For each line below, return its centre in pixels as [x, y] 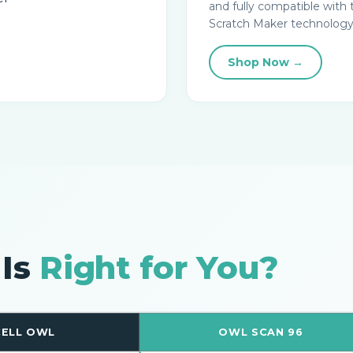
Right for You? [159, 268]
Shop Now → [266, 62]
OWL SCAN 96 [261, 332]
